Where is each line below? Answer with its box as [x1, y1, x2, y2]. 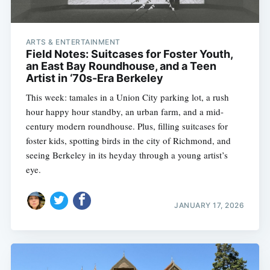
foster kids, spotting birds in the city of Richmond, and [25, 134, 231, 147]
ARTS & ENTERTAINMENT [25, 37, 121, 47]
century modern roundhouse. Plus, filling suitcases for [25, 120, 228, 133]
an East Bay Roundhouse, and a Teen [25, 60, 216, 73]
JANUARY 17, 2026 [174, 200, 245, 210]
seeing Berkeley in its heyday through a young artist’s [25, 149, 228, 162]
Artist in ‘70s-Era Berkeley [25, 72, 163, 85]
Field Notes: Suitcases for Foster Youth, [25, 48, 233, 61]
